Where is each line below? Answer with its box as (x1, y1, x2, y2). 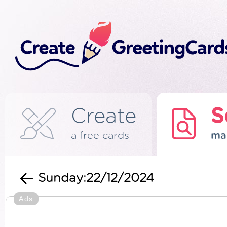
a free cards (71, 131, 129, 141)
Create (71, 106, 136, 127)
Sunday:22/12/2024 (38, 172, 154, 184)
